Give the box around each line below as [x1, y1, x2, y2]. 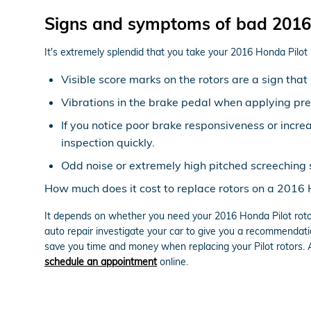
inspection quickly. [61, 135, 155, 149]
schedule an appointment [44, 255, 157, 268]
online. [157, 255, 188, 268]
